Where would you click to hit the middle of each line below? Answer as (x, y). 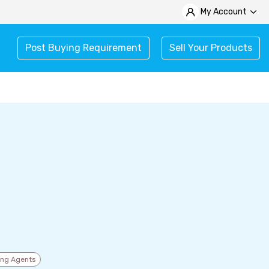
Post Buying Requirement (83, 48)
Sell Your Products (211, 48)
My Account (224, 12)
